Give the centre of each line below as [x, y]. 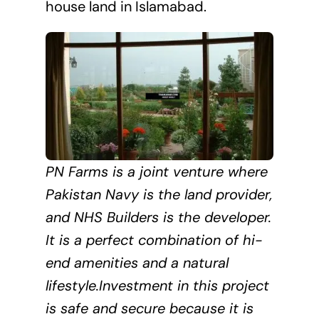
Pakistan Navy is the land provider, [159, 195]
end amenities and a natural [137, 263]
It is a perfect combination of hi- [153, 240]
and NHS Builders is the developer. [158, 218]
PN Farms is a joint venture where [156, 172]
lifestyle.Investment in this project [157, 286]
